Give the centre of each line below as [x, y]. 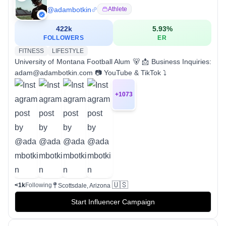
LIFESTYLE [68, 51]
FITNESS [31, 51]
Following [39, 185]
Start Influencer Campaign [113, 202]
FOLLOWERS [64, 38]
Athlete [118, 9]
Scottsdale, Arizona [84, 185]
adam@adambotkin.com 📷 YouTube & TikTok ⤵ [91, 72]
